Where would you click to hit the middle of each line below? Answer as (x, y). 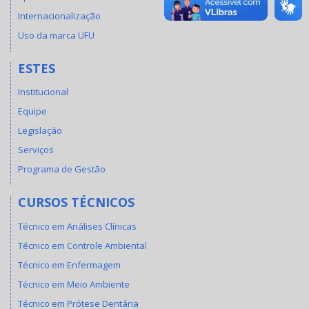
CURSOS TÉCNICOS (76, 202)
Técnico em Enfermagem (69, 265)
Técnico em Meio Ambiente (74, 284)
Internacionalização (59, 16)
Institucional (43, 92)
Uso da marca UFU (56, 35)
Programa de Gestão (62, 169)
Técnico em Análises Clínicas (77, 226)
